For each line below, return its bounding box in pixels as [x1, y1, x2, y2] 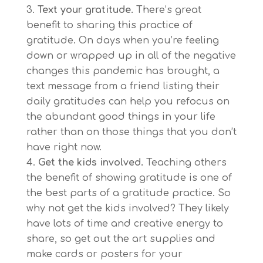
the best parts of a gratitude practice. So [26, 188, 231, 199]
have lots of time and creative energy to [26, 218, 223, 230]
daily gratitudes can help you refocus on [26, 96, 230, 107]
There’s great [133, 5, 201, 16]
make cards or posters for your [26, 249, 183, 260]
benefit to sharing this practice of [26, 20, 193, 31]
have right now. [26, 142, 102, 153]
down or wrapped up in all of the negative [26, 50, 236, 62]
